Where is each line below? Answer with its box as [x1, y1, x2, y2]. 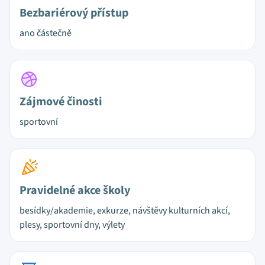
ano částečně [20, 27, 72, 40]
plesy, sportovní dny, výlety [20, 218, 125, 231]
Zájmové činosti [20, 93, 102, 110]
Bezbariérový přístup [20, 5, 128, 21]
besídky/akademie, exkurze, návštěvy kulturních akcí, [20, 204, 230, 217]
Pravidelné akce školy [20, 182, 130, 199]
